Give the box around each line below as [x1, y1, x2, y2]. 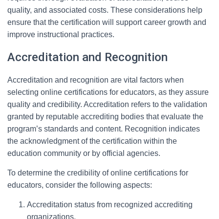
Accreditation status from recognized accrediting [27, 200, 193, 209]
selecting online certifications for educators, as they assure [7, 88, 209, 96]
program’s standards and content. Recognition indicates [7, 125, 200, 133]
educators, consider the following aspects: [7, 181, 152, 189]
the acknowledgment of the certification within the [7, 137, 177, 145]
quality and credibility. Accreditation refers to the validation [7, 100, 207, 109]
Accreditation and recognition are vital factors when [7, 76, 184, 84]
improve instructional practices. [7, 30, 114, 39]
